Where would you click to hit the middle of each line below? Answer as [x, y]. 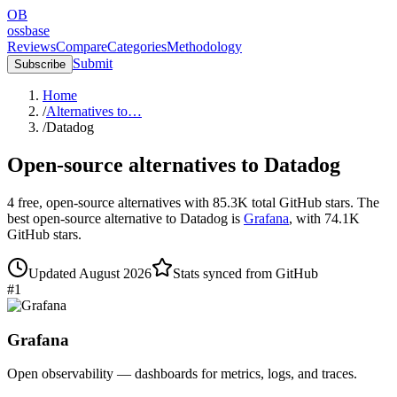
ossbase [28, 31]
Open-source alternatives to [133, 164]
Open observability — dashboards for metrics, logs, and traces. [182, 374]
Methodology [204, 47]
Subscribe [40, 64]
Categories [137, 47]
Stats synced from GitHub [245, 273]
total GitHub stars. [301, 202]
